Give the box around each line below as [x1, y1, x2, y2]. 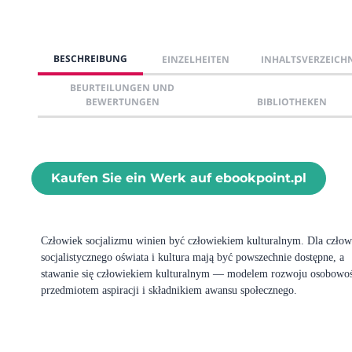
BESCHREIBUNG [53, 51, 127, 65]
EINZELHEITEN [162, 52, 229, 66]
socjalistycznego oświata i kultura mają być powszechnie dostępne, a [41, 251, 344, 263]
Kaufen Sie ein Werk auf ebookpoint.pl [51, 170, 306, 185]
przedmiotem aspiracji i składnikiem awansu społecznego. [41, 284, 297, 296]
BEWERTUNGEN [85, 94, 159, 108]
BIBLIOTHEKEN [256, 94, 327, 108]
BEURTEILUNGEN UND [70, 80, 175, 94]
